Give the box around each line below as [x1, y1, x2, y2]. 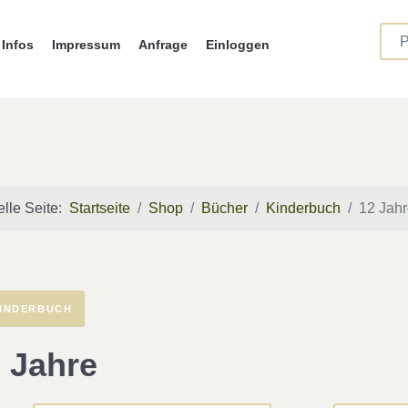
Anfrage [138, 37, 188, 53]
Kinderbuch [266, 199, 341, 216]
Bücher [201, 199, 248, 216]
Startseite [69, 199, 130, 216]
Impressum [52, 37, 120, 53]
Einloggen [206, 37, 270, 53]
